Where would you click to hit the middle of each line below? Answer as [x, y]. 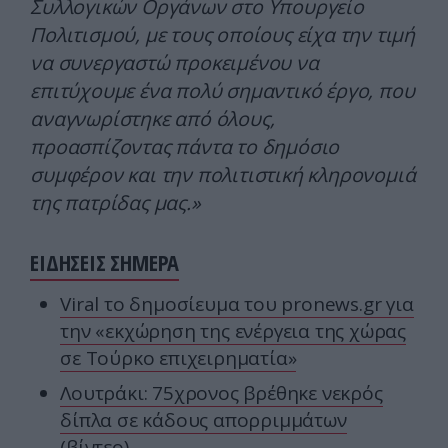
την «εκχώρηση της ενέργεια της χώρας [233, 331]
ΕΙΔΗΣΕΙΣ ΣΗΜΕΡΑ [105, 263]
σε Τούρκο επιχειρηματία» [178, 358]
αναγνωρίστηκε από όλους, [152, 119]
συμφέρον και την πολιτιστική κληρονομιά [223, 175]
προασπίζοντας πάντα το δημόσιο [185, 147]
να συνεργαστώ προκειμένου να [174, 63]
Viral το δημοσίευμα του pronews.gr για [237, 304]
